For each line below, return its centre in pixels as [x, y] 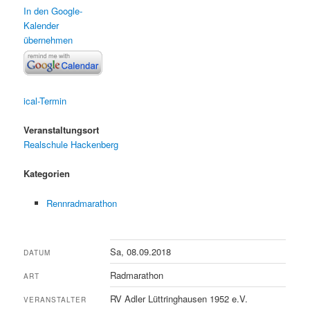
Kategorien [47, 174]
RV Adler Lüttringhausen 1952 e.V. [179, 298]
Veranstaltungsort [62, 130]
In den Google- [53, 10]
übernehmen [48, 39]
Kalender [42, 25]
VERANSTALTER [55, 299]
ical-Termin [45, 101]
